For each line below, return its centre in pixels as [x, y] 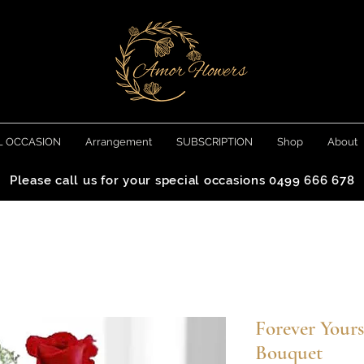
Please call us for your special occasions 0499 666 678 [182, 180]
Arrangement [119, 142]
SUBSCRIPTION [214, 142]
